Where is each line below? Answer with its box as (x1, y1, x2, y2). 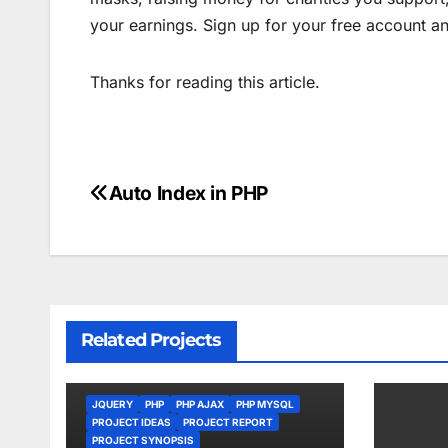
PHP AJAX (176, 398, 224, 411)
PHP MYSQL (236, 398, 294, 411)
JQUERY (92, 398, 133, 411)
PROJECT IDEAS (92, 416, 171, 429)
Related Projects (81, 329, 222, 352)
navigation (89, 223, 253, 263)
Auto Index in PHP (108, 181, 269, 206)
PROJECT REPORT (183, 416, 273, 429)
